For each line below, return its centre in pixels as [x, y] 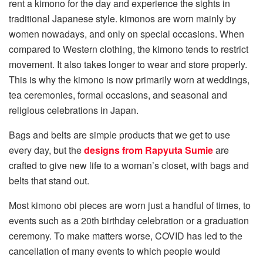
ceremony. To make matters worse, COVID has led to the [126, 235]
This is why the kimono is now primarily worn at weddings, [129, 79]
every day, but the [46, 150]
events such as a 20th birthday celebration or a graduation [129, 220]
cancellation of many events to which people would [114, 251]
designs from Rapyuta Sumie [149, 150]
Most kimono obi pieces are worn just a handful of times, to [130, 205]
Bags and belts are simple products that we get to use [119, 134]
